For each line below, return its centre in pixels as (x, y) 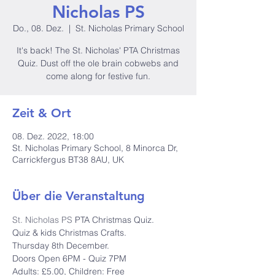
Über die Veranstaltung (79, 196)
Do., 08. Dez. (38, 28)
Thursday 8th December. (61, 246)
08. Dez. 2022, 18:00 (53, 136)
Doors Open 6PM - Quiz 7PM (69, 258)
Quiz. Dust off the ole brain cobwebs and (98, 63)
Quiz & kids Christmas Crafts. (69, 233)
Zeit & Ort (42, 113)
